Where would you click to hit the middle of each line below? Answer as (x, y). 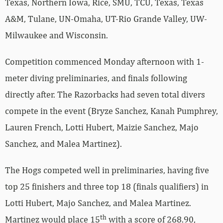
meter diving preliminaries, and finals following (96, 78)
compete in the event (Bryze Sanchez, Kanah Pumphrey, (111, 111)
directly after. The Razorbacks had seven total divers (105, 95)
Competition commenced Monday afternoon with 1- (105, 62)
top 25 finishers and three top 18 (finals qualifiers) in (107, 187)
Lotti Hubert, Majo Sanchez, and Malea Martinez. (98, 203)
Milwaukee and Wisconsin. (56, 35)
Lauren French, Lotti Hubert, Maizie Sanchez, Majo (102, 127)
